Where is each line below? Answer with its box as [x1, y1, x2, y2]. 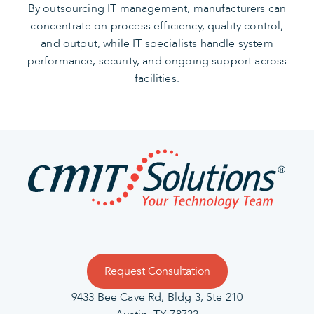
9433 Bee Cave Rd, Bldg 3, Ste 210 [71, 289, 243, 306]
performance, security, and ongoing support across [27, 53, 287, 69]
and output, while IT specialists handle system [41, 36, 273, 52]
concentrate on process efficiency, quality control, [30, 18, 284, 34]
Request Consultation [104, 264, 210, 280]
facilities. [135, 71, 179, 87]
